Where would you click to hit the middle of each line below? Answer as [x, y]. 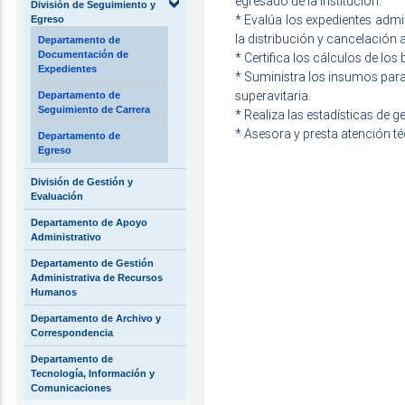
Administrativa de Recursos [97, 278]
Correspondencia [72, 333]
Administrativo [66, 237]
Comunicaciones [71, 388]
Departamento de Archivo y [96, 318]
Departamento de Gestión [92, 263]
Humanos [54, 292]
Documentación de [83, 54]
